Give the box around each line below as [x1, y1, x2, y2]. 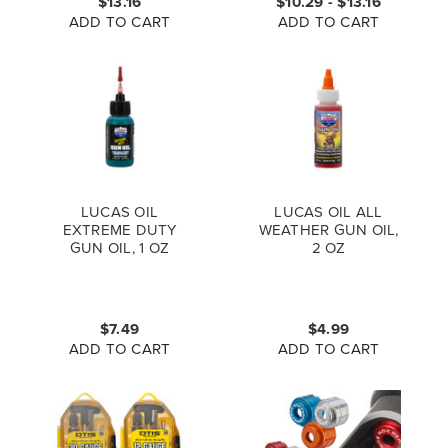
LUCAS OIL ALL [274, 200, 383, 222]
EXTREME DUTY [62, 218, 177, 240]
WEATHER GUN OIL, [258, 218, 399, 240]
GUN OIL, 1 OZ [69, 236, 170, 258]
